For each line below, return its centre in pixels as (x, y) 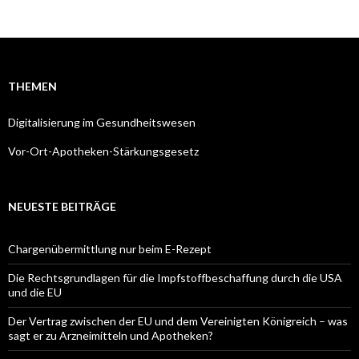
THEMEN (32, 86)
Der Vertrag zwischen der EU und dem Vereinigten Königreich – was (178, 321)
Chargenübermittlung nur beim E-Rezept (110, 249)
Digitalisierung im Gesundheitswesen (102, 122)
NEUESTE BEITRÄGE (62, 206)
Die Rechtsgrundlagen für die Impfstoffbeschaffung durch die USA (175, 278)
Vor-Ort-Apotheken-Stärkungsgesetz (103, 151)
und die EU (35, 292)
